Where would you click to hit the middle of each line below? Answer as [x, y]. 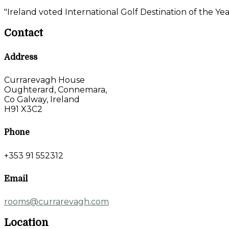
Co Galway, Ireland [42, 100]
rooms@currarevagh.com [56, 202]
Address [21, 57]
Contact [24, 33]
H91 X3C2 [23, 109]
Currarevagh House [44, 80]
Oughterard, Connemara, [55, 90]
